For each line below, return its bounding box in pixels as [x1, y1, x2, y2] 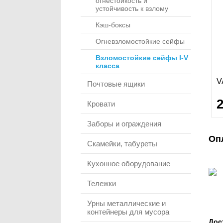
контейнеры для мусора [87, 208, 169, 216]
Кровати [87, 100, 115, 108]
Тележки [87, 179, 116, 188]
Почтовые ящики [87, 80, 145, 88]
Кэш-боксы [96, 21, 130, 29]
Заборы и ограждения [87, 119, 161, 128]
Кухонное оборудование [87, 159, 170, 168]
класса [96, 62, 119, 70]
